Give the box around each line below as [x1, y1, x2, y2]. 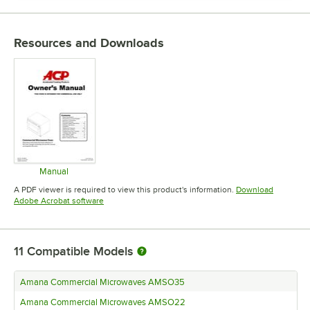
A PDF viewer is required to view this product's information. [14, 185, 234, 195]
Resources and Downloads [14, 35, 164, 50]
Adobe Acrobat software [14, 196, 104, 206]
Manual [39, 166, 69, 177]
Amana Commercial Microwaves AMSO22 [20, 298, 185, 308]
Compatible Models [27, 244, 133, 259]
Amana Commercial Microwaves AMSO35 [20, 277, 185, 288]
